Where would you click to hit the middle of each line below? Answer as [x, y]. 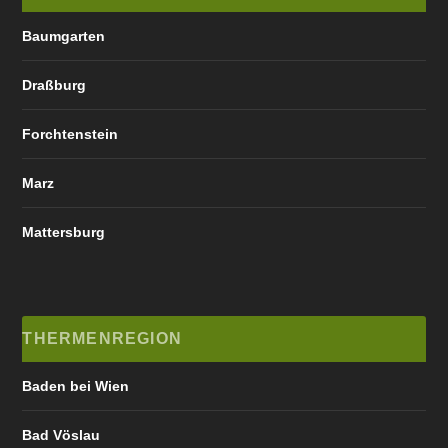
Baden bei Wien [76, 385]
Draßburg [54, 84]
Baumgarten [64, 35]
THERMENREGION [102, 338]
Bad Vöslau [61, 434]
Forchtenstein [70, 133]
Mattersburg [64, 231]
